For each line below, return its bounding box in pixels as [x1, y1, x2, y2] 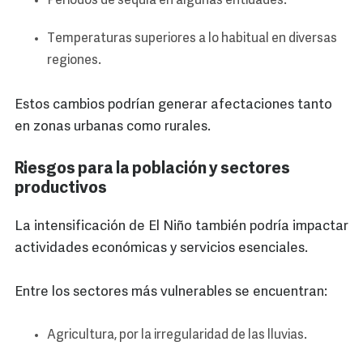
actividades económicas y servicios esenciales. [15, 241, 308, 256]
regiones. [47, 54, 101, 68]
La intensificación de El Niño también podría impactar [15, 220, 348, 234]
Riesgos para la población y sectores [15, 161, 290, 178]
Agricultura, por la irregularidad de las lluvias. [47, 329, 310, 343]
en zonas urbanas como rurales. [15, 120, 211, 135]
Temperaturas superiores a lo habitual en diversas [47, 32, 337, 46]
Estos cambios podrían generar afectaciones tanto [15, 98, 332, 113]
